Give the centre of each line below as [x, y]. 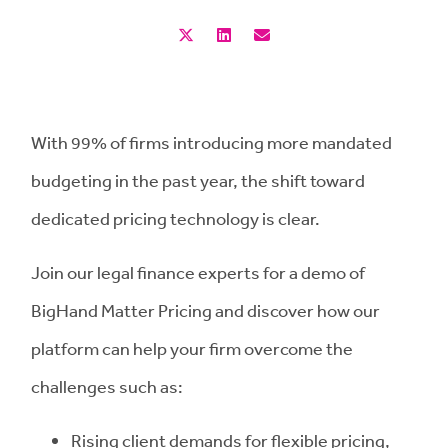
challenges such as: [107, 386]
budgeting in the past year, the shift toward [198, 180]
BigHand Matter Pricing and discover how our [205, 310]
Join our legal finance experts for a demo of [198, 272]
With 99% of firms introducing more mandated [211, 142]
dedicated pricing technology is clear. [175, 218]
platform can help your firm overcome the [192, 348]
